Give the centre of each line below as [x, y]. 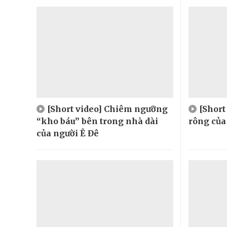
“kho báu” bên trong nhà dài [97, 121]
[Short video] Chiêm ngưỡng [107, 109]
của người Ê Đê [68, 133]
